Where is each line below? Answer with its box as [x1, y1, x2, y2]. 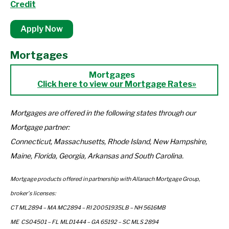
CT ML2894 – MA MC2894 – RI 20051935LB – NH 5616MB [10, 204, 168, 211]
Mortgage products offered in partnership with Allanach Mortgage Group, [10, 175, 200, 182]
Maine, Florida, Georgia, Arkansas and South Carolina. [10, 151, 184, 160]
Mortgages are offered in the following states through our [10, 108, 196, 117]
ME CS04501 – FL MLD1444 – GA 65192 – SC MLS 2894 [10, 218, 158, 225]
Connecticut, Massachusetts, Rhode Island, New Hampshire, [10, 137, 207, 146]
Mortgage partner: [10, 123, 70, 131]
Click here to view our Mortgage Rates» [37, 79, 196, 89]
